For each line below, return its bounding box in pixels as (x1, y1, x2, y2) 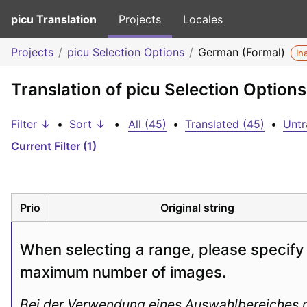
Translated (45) (185, 117, 265, 131)
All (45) (128, 117, 167, 131)
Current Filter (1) (11, 139, 97, 153)
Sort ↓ (69, 117, 106, 131)
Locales (183, 12, 223, 26)
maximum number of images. (20, 262, 226, 281)
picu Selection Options (67, 45, 184, 59)
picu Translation (11, 12, 97, 26)
